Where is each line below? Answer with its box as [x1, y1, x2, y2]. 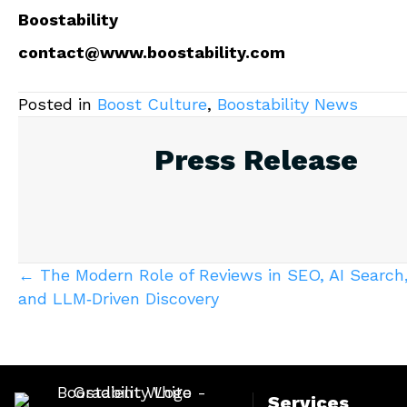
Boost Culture [97, 94, 207, 114]
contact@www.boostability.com [18, 43, 285, 63]
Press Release [154, 143, 358, 178]
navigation [17, 301, 203, 344]
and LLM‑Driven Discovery [18, 289, 219, 309]
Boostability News [217, 94, 358, 114]
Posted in [18, 94, 97, 114]
